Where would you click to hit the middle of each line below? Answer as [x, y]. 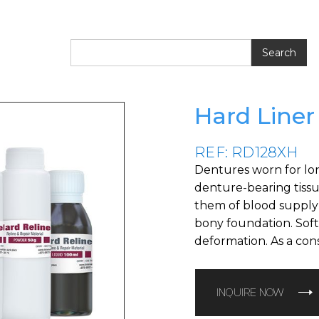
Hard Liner [255, 116]
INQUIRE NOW [251, 292]
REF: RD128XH [246, 152]
